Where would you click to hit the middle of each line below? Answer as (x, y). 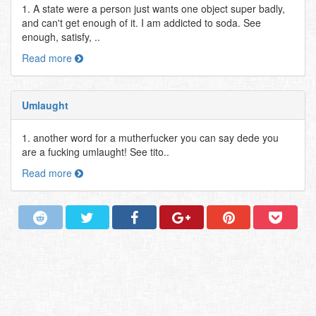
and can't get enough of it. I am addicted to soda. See (141, 23)
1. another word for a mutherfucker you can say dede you (150, 138)
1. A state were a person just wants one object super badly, (153, 8)
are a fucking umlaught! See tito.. (96, 152)
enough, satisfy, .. (61, 37)
